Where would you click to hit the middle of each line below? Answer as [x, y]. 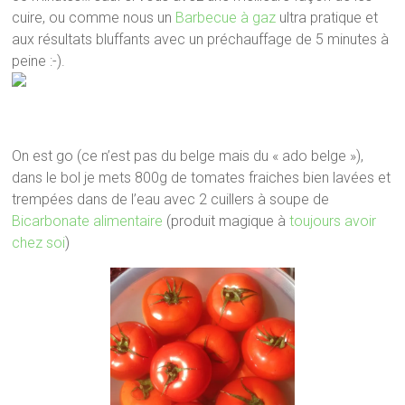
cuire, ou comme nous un [94, 17]
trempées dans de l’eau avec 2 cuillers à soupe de [171, 199]
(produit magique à [226, 221]
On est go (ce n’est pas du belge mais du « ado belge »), [188, 155]
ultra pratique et [327, 17]
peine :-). [39, 61]
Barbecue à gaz [226, 17]
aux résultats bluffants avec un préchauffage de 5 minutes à [201, 39]
